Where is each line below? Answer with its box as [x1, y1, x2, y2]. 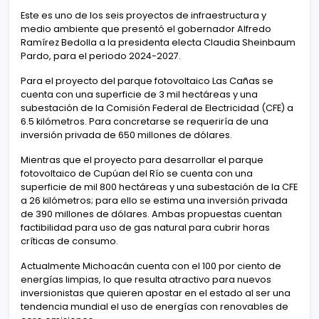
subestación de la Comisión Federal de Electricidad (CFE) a [21, 102, 293, 114]
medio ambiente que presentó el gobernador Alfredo [21, 23, 271, 35]
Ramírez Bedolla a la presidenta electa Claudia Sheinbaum [21, 36, 296, 48]
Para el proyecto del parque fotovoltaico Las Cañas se [21, 75, 273, 87]
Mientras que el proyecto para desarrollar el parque [21, 154, 263, 166]
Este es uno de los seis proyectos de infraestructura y [21, 9, 266, 21]
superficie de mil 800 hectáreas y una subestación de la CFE [21, 181, 298, 193]
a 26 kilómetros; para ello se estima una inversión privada [21, 194, 288, 206]
